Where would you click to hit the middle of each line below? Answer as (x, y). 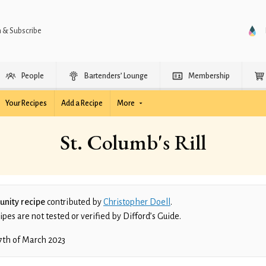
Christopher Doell (137, 202)
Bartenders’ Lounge (116, 76)
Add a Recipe (82, 103)
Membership (209, 76)
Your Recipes (26, 103)
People (33, 76)
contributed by (74, 202)
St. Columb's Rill (133, 142)
